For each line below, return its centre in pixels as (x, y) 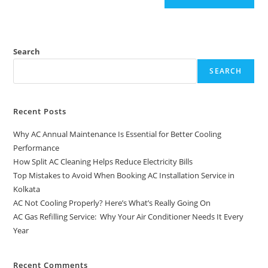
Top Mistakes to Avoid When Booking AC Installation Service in (124, 175)
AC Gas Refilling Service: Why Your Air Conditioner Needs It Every (129, 216)
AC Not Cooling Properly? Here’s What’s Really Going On (112, 202)
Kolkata (27, 189)
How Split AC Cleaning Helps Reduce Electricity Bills (103, 161)
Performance (36, 147)
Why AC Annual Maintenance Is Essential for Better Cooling (118, 134)
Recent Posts (40, 111)
